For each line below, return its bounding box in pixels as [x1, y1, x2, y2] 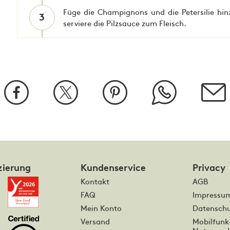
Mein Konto [80, 202, 122, 214]
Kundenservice [80, 162, 146, 174]
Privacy [192, 162, 225, 174]
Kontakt [80, 176, 109, 187]
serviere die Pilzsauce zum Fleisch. [63, 17, 186, 28]
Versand [80, 216, 110, 227]
